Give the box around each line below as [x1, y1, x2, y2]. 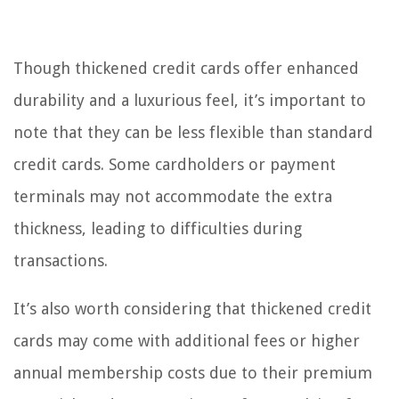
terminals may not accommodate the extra [13, 187, 332, 207]
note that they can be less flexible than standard [13, 123, 373, 142]
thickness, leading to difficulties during [13, 219, 302, 239]
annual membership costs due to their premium [13, 363, 372, 383]
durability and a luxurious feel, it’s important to [13, 91, 366, 110]
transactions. [13, 251, 108, 271]
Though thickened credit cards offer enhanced [13, 59, 359, 78]
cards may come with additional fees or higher [13, 331, 360, 351]
